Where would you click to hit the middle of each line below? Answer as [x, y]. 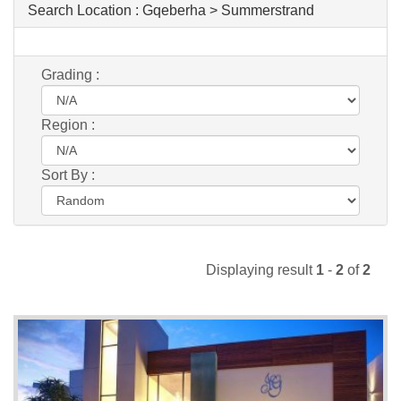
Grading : [70, 74]
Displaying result [261, 269]
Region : [68, 124]
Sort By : [68, 175]
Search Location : [85, 10]
